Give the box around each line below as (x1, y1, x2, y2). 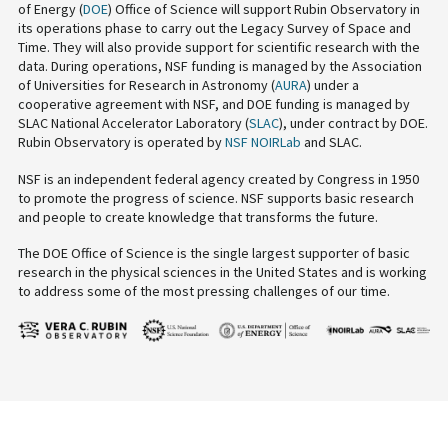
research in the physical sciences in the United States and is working (17, 263, 427, 282)
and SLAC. (300, 133, 362, 152)
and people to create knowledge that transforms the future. (17, 207, 378, 226)
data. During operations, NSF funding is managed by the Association (17, 57, 422, 76)
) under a (306, 76, 359, 95)
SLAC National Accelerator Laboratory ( (17, 114, 249, 133)
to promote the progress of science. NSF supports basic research (17, 188, 414, 207)
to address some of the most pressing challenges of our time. (17, 282, 390, 301)
